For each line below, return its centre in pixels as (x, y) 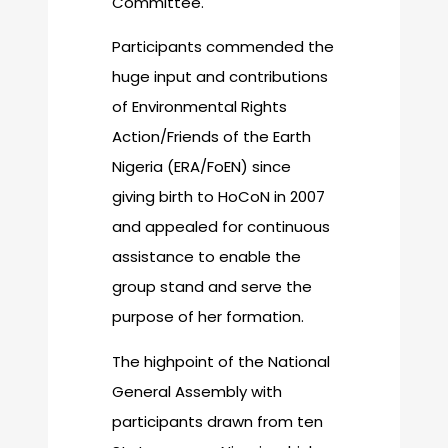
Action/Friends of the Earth (211, 137)
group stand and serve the (212, 287)
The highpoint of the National (221, 361)
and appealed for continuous (221, 227)
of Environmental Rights (199, 107)
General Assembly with (197, 391)
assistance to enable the (206, 257)
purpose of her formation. (208, 317)
